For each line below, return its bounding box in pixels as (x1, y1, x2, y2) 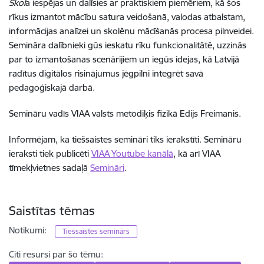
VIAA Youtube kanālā (91, 148, 173, 160)
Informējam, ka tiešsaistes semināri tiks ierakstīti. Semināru (9, 134, 242, 146)
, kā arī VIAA (173, 148, 220, 160)
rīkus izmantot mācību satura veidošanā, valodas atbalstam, (9, 11, 245, 23)
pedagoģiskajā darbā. (9, 82, 95, 94)
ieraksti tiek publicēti (9, 148, 91, 160)
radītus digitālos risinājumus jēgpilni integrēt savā (9, 68, 203, 80)
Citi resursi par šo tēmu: (9, 249, 103, 260)
